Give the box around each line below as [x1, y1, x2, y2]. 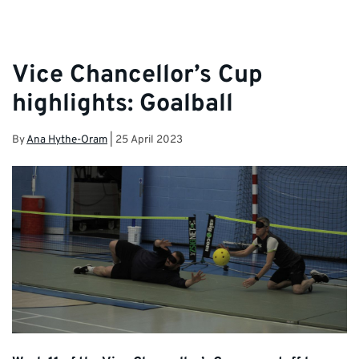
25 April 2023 [115, 132, 183, 147]
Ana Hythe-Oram [26, 132, 107, 147]
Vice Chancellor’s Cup [12, 60, 263, 92]
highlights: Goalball [12, 89, 233, 121]
